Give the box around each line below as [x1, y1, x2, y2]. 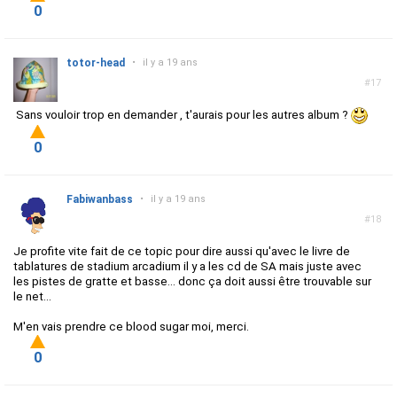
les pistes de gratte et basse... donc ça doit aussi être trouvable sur [13, 275, 371, 289]
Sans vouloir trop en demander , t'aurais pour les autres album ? [13, 108, 351, 122]
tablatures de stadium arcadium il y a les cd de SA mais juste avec [13, 260, 362, 274]
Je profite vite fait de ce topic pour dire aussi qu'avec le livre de [13, 245, 350, 259]
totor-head [66, 57, 125, 70]
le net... [13, 290, 51, 304]
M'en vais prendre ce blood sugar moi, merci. [13, 320, 249, 334]
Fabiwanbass [66, 193, 133, 206]
